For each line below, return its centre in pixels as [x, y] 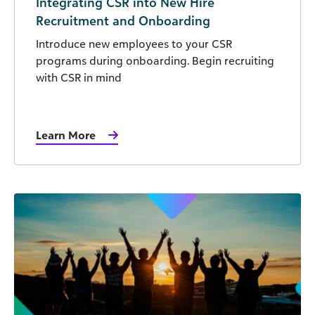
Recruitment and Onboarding [123, 21]
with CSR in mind [79, 78]
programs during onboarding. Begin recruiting [155, 61]
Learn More [66, 135]
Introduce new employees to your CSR [134, 44]
